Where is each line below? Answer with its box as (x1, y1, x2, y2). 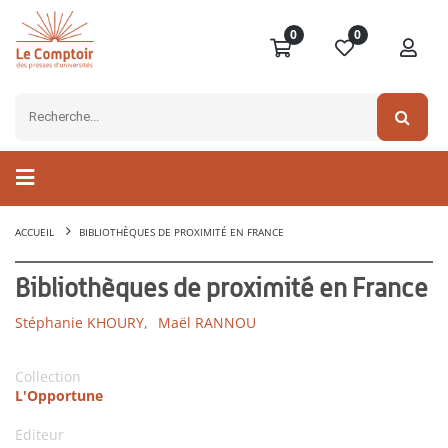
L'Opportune (15, 386, 103, 406)
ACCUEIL (15, 225, 54, 240)
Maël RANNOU (158, 313, 256, 333)
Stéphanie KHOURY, (15, 313, 148, 333)
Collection (15, 367, 81, 387)
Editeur (15, 425, 64, 445)
